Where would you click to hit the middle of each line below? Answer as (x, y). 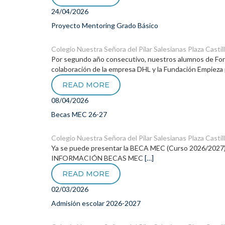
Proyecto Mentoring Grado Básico (105, 25)
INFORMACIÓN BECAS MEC (98, 158)
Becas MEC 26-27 (79, 114)
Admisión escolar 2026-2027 (96, 203)
